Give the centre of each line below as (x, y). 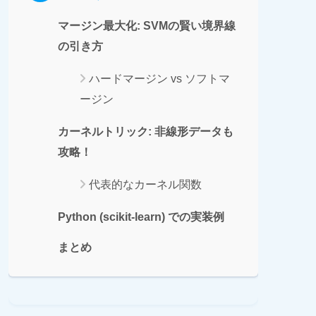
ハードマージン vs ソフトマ (159, 78)
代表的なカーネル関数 (145, 184)
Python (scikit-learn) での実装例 (141, 217)
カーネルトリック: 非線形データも (146, 131)
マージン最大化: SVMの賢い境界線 (147, 25)
